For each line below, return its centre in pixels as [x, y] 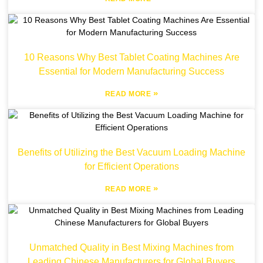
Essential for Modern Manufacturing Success [131, 71]
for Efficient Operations [131, 166]
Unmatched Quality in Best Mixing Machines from [131, 247]
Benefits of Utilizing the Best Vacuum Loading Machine [131, 152]
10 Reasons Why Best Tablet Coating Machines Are [131, 57]
